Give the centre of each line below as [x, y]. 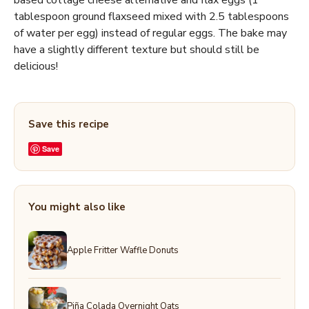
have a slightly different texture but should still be [137, 50]
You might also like [77, 207]
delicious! [36, 67]
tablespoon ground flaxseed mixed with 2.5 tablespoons [151, 17]
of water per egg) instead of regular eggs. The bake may [150, 33]
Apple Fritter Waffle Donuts [123, 250]
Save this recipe [69, 124]
